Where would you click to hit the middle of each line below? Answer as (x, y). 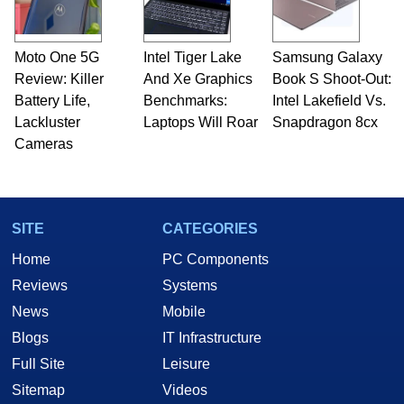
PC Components (216, 259)
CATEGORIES (210, 228)
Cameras (43, 143)
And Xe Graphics (197, 78)
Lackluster (47, 122)
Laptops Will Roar (200, 122)
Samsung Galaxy (327, 57)
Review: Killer (59, 78)
